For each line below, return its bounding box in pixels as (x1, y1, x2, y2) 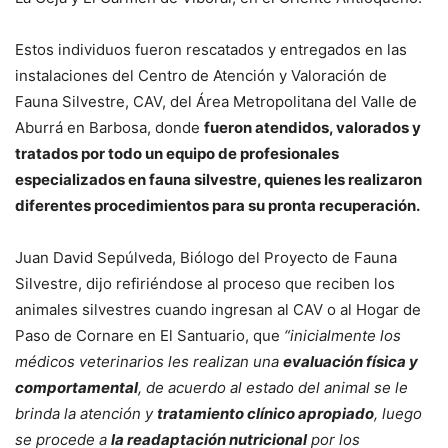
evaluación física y (283, 352, 418, 372)
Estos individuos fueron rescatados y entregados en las (15, 40, 407, 60)
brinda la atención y (15, 404, 157, 424)
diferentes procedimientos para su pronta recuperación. (15, 196, 420, 216)
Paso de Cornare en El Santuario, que (15, 326, 284, 346)
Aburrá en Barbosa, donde (15, 118, 204, 138)
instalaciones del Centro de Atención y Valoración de (15, 66, 387, 86)
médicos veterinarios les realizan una (15, 352, 283, 372)
